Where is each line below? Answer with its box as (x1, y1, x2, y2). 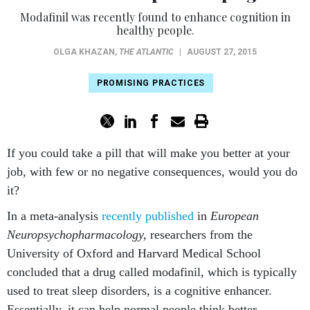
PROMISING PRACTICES (96, 78, 206, 88)
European (210, 209, 259, 223)
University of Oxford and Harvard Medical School (7, 246, 261, 260)
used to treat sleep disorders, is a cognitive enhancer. (7, 284, 272, 298)
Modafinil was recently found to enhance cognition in (19, 10, 291, 24)
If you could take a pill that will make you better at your (7, 146, 290, 160)
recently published (102, 209, 194, 223)
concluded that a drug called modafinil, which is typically (7, 265, 297, 279)
